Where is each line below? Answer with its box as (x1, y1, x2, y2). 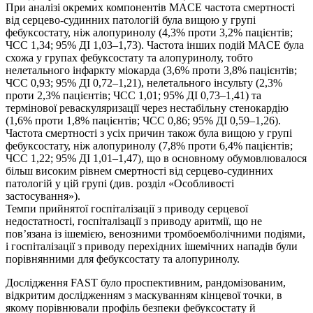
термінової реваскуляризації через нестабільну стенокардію (6, 102, 289, 115)
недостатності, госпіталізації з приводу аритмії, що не (6, 215, 262, 228)
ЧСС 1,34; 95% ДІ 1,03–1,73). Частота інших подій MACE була (6, 39, 304, 52)
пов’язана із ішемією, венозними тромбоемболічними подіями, (6, 228, 305, 240)
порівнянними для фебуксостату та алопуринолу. (6, 253, 240, 265)
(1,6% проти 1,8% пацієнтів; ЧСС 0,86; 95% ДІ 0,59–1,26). (6, 115, 281, 127)
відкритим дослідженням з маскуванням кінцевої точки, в (6, 289, 282, 302)
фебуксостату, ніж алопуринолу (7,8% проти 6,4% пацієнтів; (6, 140, 293, 152)
